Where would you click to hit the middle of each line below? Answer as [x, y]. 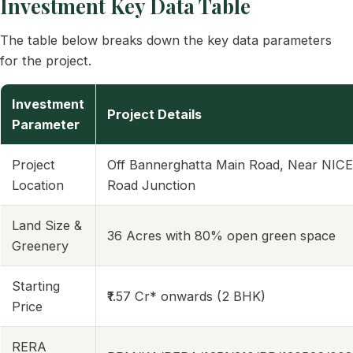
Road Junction [151, 185]
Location [38, 185]
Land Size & [47, 225]
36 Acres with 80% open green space [221, 235]
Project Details [154, 114]
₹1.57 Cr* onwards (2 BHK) [186, 296]
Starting [36, 286]
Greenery [40, 245]
